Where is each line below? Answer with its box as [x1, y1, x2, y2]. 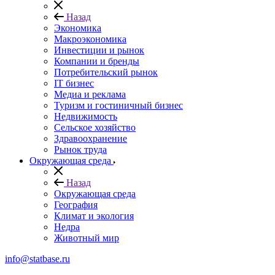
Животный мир [54, 233, 119, 243]
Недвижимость [54, 111, 117, 122]
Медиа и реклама [54, 89, 126, 99]
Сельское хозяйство [54, 122, 136, 133]
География [54, 199, 98, 210]
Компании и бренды [54, 56, 139, 66]
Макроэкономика [54, 34, 126, 44]
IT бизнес [54, 78, 94, 88]
